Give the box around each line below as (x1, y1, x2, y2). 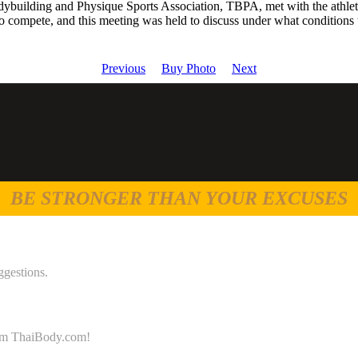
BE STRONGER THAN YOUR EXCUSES (10, 188, 348, 209)
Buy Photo (161, 62, 216, 75)
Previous (101, 62, 145, 75)
